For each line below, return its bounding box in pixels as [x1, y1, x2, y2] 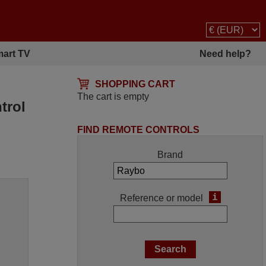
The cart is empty [77, 91, 150, 102]
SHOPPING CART [95, 79, 176, 89]
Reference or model [119, 193, 203, 203]
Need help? [199, 48, 252, 59]
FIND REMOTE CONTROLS [77, 125, 200, 135]
